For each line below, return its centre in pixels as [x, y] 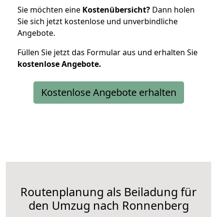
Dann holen [172, 10]
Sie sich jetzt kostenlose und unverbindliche [98, 22]
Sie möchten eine [50, 10]
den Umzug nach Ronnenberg [108, 206]
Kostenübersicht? [116, 10]
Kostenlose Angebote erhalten [108, 93]
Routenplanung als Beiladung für [108, 192]
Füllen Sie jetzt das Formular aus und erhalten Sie [108, 53]
